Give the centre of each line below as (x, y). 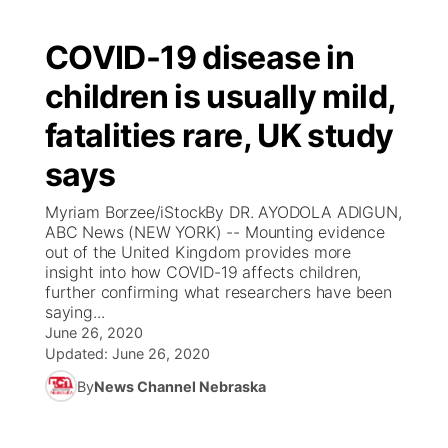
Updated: (78, 353)
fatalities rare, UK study (219, 135)
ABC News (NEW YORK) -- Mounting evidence (215, 232)
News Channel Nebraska (180, 386)
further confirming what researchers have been (218, 292)
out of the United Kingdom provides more (198, 252)
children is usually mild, (220, 96)
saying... (75, 312)
